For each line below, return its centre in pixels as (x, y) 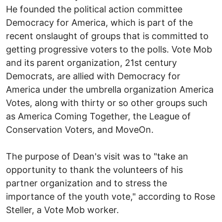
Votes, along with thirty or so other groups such (107, 103)
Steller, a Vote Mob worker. (62, 210)
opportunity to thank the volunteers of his (94, 169)
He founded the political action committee (94, 9)
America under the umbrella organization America (110, 89)
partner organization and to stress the (86, 183)
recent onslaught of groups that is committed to (107, 36)
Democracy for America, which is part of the (99, 22)
